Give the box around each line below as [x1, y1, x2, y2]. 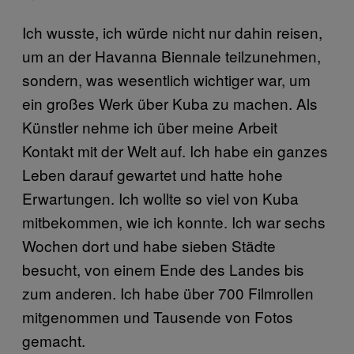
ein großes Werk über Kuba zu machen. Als [22, 92, 318, 114]
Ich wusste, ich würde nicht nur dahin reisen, [22, 21, 322, 43]
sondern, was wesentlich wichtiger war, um [22, 69, 311, 90]
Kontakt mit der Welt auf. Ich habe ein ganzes [22, 140, 328, 161]
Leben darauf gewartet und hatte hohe [22, 164, 283, 185]
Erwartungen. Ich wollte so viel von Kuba [22, 187, 299, 209]
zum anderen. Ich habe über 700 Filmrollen [22, 282, 314, 303]
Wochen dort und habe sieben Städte [22, 235, 276, 256]
